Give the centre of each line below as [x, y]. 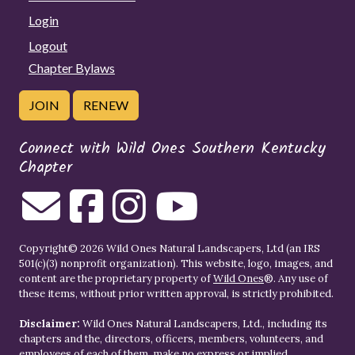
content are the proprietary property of [116, 278]
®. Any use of [296, 278]
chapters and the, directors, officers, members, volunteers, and [171, 338]
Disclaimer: [50, 323]
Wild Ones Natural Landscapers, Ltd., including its [204, 323]
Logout [48, 45]
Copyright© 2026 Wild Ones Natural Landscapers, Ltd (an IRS [170, 248]
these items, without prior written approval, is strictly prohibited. [176, 293]
